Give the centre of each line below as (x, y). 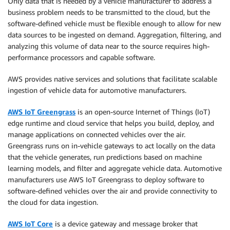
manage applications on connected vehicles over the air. (97, 134)
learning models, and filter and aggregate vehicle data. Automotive (115, 168)
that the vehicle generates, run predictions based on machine (105, 157)
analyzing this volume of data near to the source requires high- (109, 46)
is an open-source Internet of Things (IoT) (143, 111)
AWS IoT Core (30, 223)
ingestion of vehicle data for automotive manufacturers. (97, 90)
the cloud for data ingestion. (53, 202)
